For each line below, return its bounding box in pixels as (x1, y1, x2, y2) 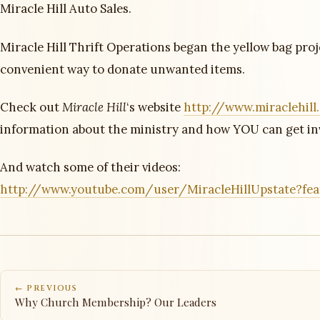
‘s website (126, 99, 184, 115)
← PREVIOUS (15, 284, 78, 294)
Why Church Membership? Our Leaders (15, 295, 216, 310)
